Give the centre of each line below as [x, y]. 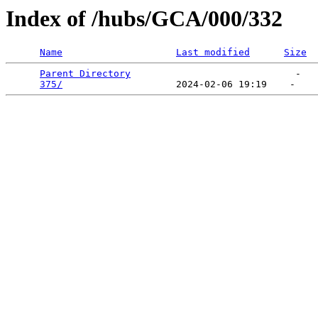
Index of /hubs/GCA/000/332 [144, 18]
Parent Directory [85, 74]
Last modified [213, 53]
